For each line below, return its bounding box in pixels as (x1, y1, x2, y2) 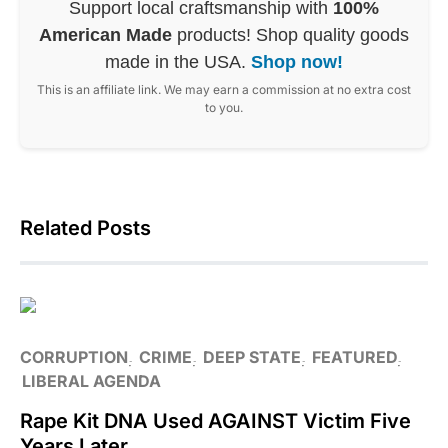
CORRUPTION (20, 346, 128, 367)
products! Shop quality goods (172, 24, 409, 45)
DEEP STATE (203, 346, 301, 367)
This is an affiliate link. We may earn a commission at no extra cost (37, 81, 411, 97)
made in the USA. (105, 51, 251, 72)
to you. (205, 99, 243, 115)
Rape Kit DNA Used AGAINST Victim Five (20, 408, 411, 433)
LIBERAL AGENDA (22, 370, 161, 391)
